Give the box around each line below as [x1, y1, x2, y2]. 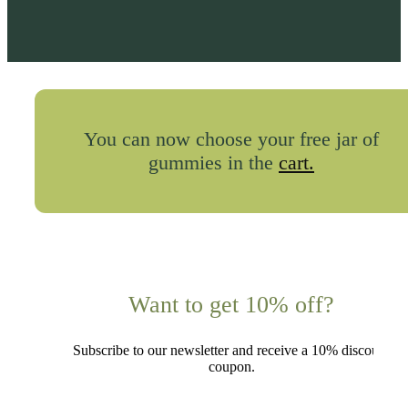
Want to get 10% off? [128, 291, 334, 319]
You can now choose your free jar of [84, 127, 379, 151]
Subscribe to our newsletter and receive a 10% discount [73, 342, 390, 359]
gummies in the [148, 151, 279, 175]
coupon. [208, 359, 255, 375]
